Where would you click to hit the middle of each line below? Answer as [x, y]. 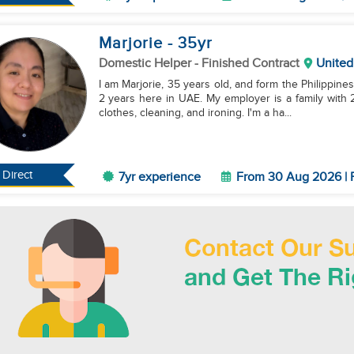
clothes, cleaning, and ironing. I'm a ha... [195, 113]
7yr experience [159, 177]
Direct [18, 175]
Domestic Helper [146, 64]
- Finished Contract [247, 64]
